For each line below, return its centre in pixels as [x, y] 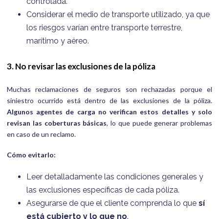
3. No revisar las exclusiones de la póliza [81, 66]
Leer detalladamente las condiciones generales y [115, 176]
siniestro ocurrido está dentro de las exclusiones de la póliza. [109, 100]
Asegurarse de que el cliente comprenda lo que [112, 203]
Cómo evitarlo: [31, 155]
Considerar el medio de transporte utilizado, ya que [118, 15]
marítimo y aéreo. [58, 41]
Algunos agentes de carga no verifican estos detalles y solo [109, 111]
